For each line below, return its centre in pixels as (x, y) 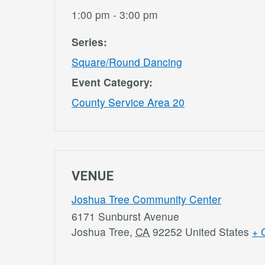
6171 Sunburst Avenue (125, 216)
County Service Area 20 (128, 102)
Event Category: (112, 82)
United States (217, 232)
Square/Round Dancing (127, 62)
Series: (89, 42)
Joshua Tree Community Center (146, 199)
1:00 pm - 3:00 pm (115, 15)
